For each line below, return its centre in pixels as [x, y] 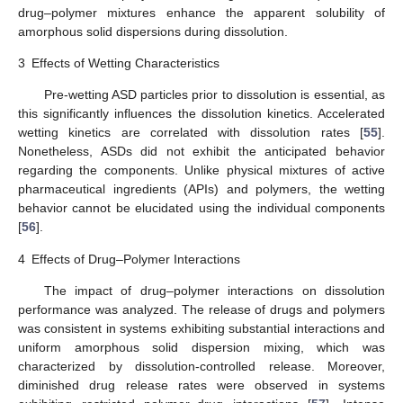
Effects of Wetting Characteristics [125, 63]
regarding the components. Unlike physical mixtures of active [201, 170]
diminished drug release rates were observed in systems [201, 385]
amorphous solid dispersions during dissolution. [153, 31]
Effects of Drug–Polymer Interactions [136, 259]
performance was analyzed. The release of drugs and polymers [201, 309]
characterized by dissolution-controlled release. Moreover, [201, 366]
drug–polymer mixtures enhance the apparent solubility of [201, 12]
